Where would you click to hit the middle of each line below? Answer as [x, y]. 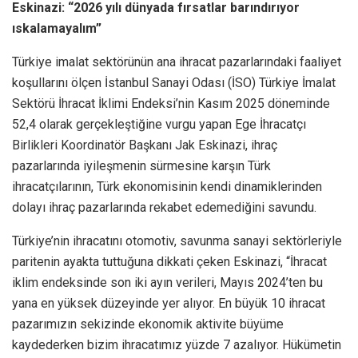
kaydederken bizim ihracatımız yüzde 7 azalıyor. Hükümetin [177, 344]
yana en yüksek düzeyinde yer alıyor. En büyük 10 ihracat [169, 303]
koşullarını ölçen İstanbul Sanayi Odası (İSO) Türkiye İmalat [174, 82]
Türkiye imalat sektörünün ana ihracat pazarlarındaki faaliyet [177, 62]
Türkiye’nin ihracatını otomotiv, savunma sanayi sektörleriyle [177, 241]
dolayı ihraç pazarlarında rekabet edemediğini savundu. [164, 207]
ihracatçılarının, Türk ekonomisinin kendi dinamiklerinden [167, 186]
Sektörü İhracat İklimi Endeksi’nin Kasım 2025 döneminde [171, 103]
